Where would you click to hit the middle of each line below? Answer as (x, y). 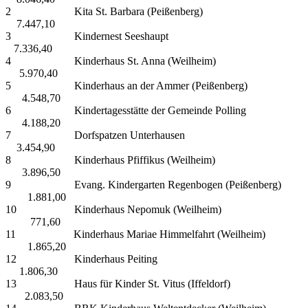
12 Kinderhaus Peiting (152, 259)
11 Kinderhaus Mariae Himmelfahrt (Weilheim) (153, 234)
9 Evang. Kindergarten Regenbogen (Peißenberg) (153, 185)
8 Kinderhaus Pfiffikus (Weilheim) (153, 160)
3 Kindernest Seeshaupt (152, 36)
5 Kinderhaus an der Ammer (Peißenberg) (153, 86)
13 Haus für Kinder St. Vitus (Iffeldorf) (152, 284)
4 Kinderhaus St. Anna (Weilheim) (153, 61)
